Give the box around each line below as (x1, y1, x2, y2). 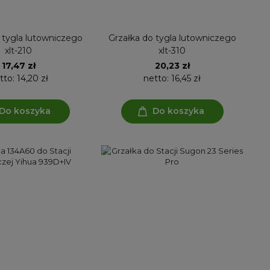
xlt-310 (159, 45, 186, 56)
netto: (143, 72, 171, 84)
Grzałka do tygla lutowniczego (108, 32, 236, 43)
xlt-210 (5, 45, 32, 56)
